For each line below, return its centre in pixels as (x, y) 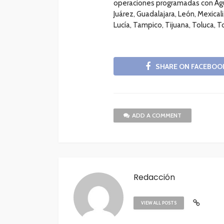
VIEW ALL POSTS (159, 203)
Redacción (154, 177)
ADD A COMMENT (157, 115)
